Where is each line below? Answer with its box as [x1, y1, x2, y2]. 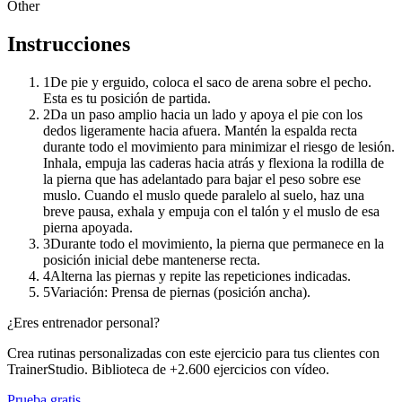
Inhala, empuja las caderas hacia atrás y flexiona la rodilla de [43, 154, 384, 170]
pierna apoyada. [43, 219, 133, 235]
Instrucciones [7, 31, 130, 56]
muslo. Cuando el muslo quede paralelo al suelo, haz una [43, 187, 364, 203]
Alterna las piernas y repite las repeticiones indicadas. [50, 267, 351, 284]
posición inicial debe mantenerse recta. [43, 251, 260, 267]
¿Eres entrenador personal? [7, 314, 160, 330]
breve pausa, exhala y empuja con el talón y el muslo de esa [43, 203, 380, 219]
